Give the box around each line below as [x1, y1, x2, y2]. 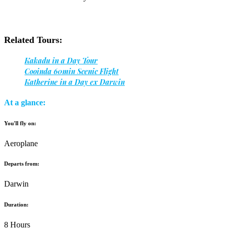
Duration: [4, 201, 29, 208]
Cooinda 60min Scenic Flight [25, 66, 119, 77]
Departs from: [4, 161, 39, 167]
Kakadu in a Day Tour [25, 56, 98, 66]
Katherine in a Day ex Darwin [25, 77, 125, 87]
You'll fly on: [4, 120, 36, 126]
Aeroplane [4, 139, 38, 148]
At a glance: [4, 98, 45, 107]
